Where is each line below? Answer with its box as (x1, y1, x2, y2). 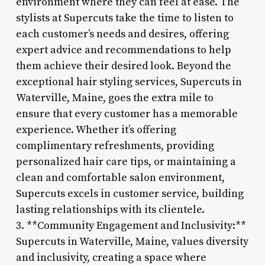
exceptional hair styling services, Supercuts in (15, 75, 242, 89)
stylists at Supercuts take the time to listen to (15, 11, 234, 25)
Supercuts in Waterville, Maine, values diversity (15, 234, 248, 248)
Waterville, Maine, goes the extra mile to (15, 91, 214, 105)
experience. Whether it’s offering (15, 122, 176, 137)
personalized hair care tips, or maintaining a (15, 154, 236, 169)
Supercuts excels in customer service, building (15, 186, 244, 201)
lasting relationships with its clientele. (15, 202, 205, 216)
